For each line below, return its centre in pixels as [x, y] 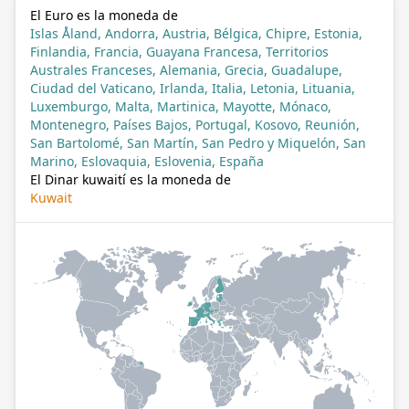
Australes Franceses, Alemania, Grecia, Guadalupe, [186, 70]
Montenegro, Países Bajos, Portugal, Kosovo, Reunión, [195, 125]
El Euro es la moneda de [104, 15]
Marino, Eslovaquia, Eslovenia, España [147, 161]
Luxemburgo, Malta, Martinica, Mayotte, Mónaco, [181, 106]
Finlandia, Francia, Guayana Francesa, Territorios [179, 52]
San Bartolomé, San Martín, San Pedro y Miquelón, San [198, 143]
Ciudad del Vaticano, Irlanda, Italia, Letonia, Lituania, [193, 88]
